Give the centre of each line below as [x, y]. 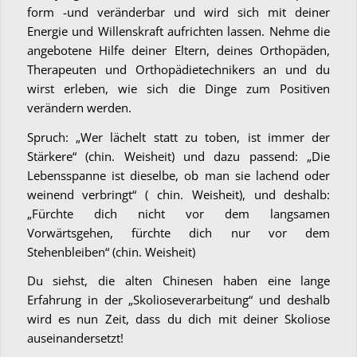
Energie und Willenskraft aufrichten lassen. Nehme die [178, 31]
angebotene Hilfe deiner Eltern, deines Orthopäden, [178, 50]
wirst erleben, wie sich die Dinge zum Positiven [178, 88]
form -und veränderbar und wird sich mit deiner [178, 12]
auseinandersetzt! [75, 338]
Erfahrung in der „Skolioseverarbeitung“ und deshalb [178, 300]
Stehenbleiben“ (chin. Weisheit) [111, 251]
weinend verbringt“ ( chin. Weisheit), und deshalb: [178, 194]
